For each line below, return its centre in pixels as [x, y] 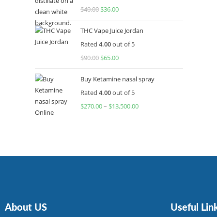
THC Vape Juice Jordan [112, 31]
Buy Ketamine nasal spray [117, 79]
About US [26, 208]
